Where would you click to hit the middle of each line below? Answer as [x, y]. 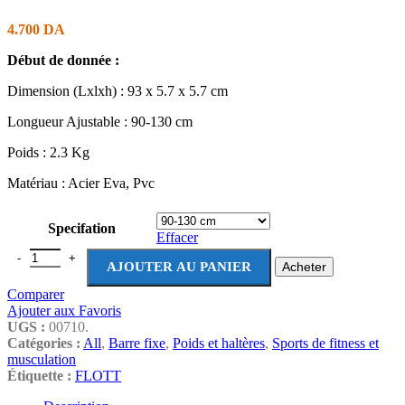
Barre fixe [137, 343]
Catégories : [44, 343]
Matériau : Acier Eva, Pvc [81, 183]
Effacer [177, 237]
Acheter [304, 267]
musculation [42, 359]
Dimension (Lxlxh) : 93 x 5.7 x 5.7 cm [118, 90]
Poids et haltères [219, 343]
